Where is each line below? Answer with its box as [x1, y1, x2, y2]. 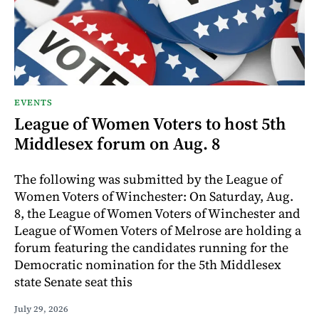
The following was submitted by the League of [14, 169, 282, 188]
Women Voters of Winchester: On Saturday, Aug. [14, 187, 293, 205]
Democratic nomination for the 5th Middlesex [14, 255, 281, 273]
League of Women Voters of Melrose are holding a [14, 221, 301, 239]
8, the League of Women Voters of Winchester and [14, 204, 300, 222]
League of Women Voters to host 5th [14, 111, 286, 135]
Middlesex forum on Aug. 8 [14, 131, 220, 155]
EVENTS [14, 96, 53, 108]
